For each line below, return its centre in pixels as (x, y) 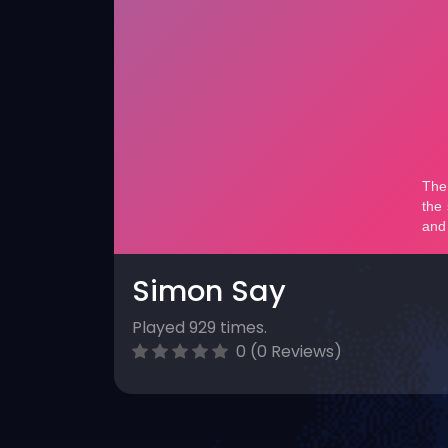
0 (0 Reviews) (287, 351)
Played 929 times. (199, 327)
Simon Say (209, 291)
